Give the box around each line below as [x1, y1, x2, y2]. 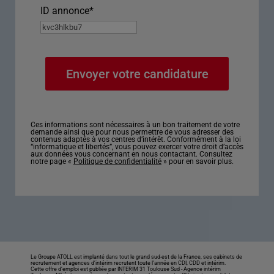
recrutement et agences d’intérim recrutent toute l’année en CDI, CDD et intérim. [31, 260, 226, 267]
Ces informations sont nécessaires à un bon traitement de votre [31, 120, 240, 130]
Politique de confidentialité [73, 157, 161, 166]
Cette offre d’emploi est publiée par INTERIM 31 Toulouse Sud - [31, 266, 183, 273]
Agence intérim [183, 266, 221, 273]
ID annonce [40, 5, 89, 17]
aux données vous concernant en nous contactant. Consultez [31, 150, 232, 159]
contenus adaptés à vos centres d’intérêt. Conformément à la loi [31, 135, 241, 144]
